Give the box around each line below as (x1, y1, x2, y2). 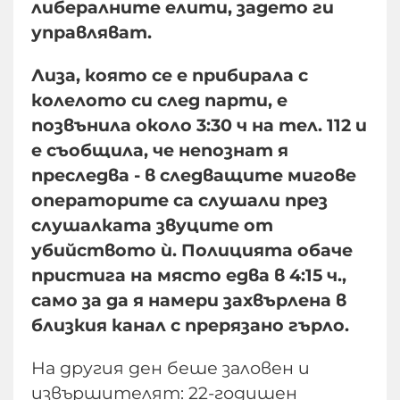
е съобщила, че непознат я (31, 139, 288, 162)
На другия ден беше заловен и (31, 357, 310, 379)
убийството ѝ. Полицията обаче (31, 239, 353, 262)
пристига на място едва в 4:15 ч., (31, 264, 346, 287)
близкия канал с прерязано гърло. (31, 314, 354, 337)
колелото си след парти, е (31, 89, 287, 112)
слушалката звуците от (31, 214, 273, 237)
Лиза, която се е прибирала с (31, 64, 308, 87)
